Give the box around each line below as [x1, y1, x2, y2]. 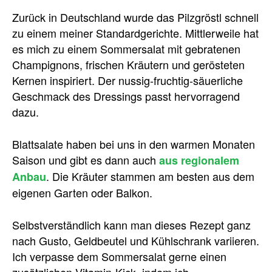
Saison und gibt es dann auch [12, 152, 159, 168]
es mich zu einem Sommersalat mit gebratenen [12, 41, 240, 57]
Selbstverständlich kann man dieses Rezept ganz [12, 217, 251, 233]
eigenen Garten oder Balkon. [12, 185, 152, 201]
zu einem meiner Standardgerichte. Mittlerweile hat [12, 25, 259, 41]
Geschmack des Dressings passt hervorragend [12, 88, 240, 104]
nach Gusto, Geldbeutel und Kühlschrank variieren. [12, 233, 259, 249]
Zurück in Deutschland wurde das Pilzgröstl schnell [12, 9, 259, 25]
